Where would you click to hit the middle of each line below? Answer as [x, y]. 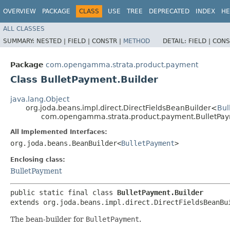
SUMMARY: [20, 41]
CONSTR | [108, 41]
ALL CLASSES [24, 28]
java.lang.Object [40, 99]
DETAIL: [176, 41]
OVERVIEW [20, 11]
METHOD [137, 41]
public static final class [64, 192]
